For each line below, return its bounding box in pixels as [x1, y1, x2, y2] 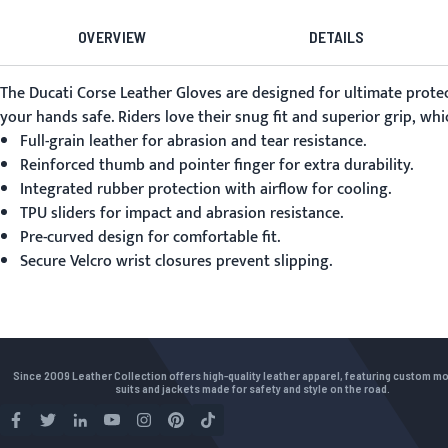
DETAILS [308, 27, 364, 46]
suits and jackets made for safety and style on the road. [114, 381, 390, 395]
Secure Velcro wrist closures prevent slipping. [20, 248, 332, 275]
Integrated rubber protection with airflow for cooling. [20, 176, 391, 203]
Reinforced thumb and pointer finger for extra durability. [20, 152, 413, 179]
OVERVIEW [78, 27, 146, 46]
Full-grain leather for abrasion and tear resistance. [20, 128, 366, 155]
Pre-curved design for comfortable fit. [20, 224, 280, 251]
